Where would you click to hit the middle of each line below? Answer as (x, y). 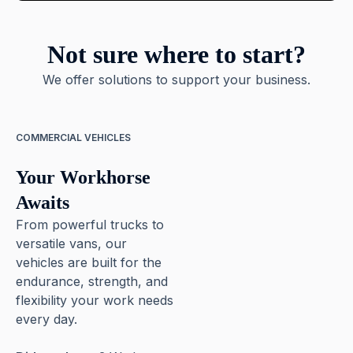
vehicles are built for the (89, 262)
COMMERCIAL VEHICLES (73, 137)
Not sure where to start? (176, 54)
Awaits (43, 203)
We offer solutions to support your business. (176, 80)
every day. (46, 319)
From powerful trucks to (90, 225)
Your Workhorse (83, 177)
